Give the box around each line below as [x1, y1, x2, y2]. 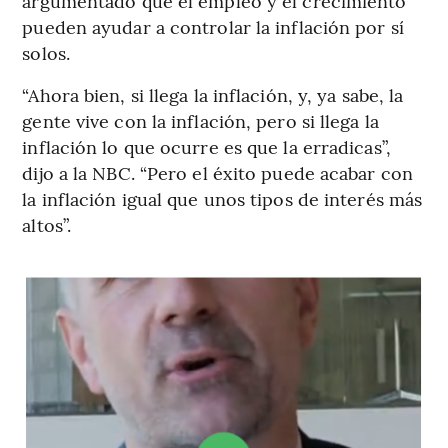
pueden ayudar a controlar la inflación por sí [22, 14, 404, 40]
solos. [22, 40, 70, 66]
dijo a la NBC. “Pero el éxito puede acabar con [22, 160, 413, 186]
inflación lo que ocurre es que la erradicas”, [22, 134, 391, 160]
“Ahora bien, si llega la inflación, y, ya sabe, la [22, 82, 404, 108]
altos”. [22, 212, 72, 238]
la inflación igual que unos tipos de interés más [22, 186, 423, 212]
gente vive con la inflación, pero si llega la [22, 108, 379, 134]
